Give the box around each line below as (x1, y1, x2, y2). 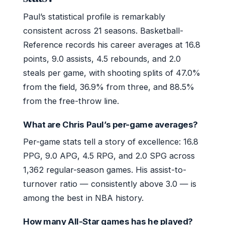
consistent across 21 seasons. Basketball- (23, 25, 183, 36)
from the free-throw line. (23, 95, 119, 106)
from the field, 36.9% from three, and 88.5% (23, 81, 194, 92)
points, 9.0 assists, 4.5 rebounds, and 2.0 (23, 53, 181, 64)
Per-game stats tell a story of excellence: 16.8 (23, 136, 198, 147)
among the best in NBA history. (23, 192, 144, 203)
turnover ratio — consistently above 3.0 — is (23, 178, 196, 189)
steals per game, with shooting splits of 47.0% (23, 67, 200, 78)
